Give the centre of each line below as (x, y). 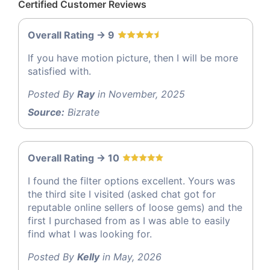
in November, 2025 (140, 94)
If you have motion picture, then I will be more (133, 58)
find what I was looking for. (90, 234)
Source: (46, 112)
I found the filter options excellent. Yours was (131, 181)
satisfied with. (59, 71)
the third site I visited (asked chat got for (122, 194)
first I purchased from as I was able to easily (129, 221)
